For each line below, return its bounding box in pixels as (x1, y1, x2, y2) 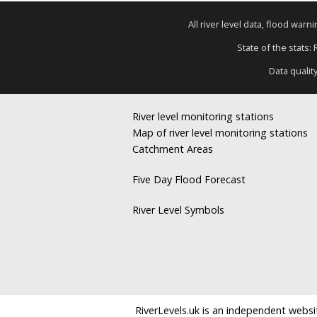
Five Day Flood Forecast (132, 172, 246, 186)
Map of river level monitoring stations (132, 125, 308, 139)
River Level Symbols (132, 202, 224, 217)
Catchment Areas (132, 142, 213, 156)
